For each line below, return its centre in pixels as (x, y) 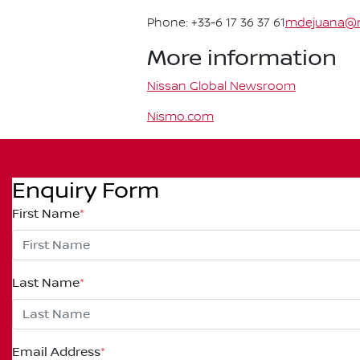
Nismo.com (180, 117)
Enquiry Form (86, 191)
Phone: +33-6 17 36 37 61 (216, 23)
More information (242, 58)
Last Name (46, 283)
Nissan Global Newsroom (221, 87)
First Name (46, 214)
